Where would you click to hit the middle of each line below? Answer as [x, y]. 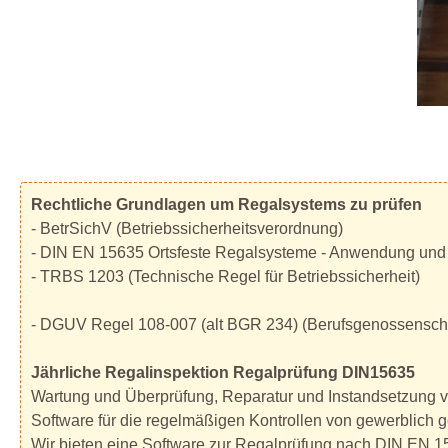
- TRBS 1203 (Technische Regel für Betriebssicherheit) [225, 277]
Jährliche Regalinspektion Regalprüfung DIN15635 [223, 373]
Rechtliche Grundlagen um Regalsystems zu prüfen [226, 205]
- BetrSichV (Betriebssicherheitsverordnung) [187, 229]
